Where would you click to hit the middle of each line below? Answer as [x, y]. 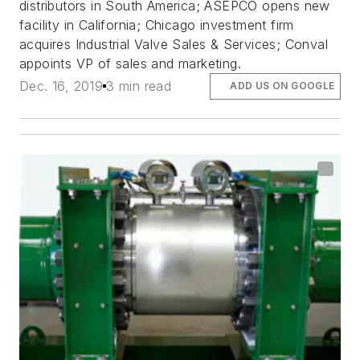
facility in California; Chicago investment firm [157, 25]
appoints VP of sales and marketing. [130, 64]
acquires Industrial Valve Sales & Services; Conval [174, 45]
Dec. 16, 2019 [61, 86]
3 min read [139, 86]
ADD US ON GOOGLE [282, 86]
